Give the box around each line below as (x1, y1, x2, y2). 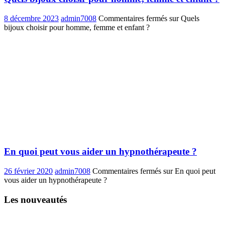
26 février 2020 (4, 167, 53, 176)
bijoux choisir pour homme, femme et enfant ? (4, 23, 150, 32)
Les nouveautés (4, 194, 67, 205)
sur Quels (167, 14, 199, 23)
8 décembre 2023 (4, 14, 59, 23)
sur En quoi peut (161, 167, 215, 176)
